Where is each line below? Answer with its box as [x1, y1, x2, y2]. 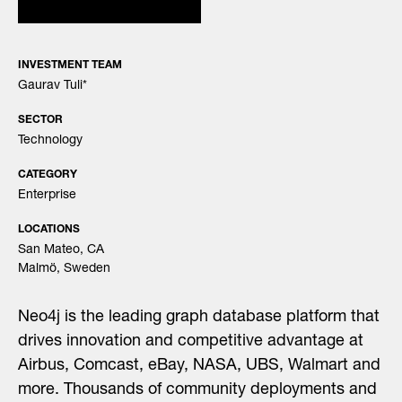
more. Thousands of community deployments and [18, 381, 377, 398]
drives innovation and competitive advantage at [18, 333, 363, 350]
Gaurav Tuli [18, 79, 83, 92]
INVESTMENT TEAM [18, 59, 122, 71]
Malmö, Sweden [18, 262, 110, 275]
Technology [18, 134, 83, 147]
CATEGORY [18, 169, 77, 180]
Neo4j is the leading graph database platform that [18, 309, 380, 326]
